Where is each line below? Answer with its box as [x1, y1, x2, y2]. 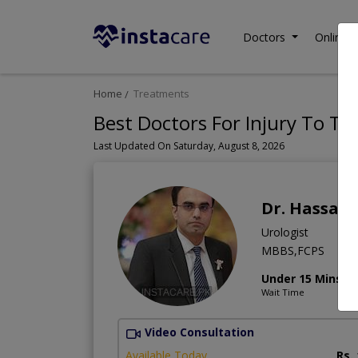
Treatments [133, 86, 189, 101]
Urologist [261, 225, 308, 241]
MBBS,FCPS [261, 243, 324, 259]
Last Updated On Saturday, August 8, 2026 [93, 139, 284, 153]
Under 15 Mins [261, 271, 342, 287]
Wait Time [261, 286, 304, 299]
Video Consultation [145, 324, 254, 340]
